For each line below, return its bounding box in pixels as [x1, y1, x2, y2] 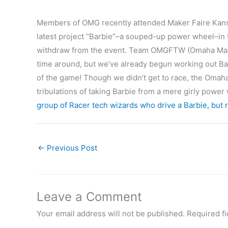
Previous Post [45, 143, 97, 153]
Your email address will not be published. [37, 209, 185, 219]
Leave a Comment [37, 189, 142, 205]
